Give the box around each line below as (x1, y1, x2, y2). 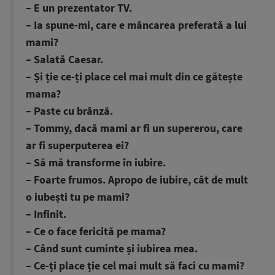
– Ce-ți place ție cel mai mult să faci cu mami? (26, 259, 244, 273)
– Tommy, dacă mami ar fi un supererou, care (26, 122, 242, 135)
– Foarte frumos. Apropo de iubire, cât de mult (26, 173, 248, 187)
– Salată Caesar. (26, 53, 103, 66)
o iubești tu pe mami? (26, 190, 130, 204)
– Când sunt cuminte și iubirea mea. (26, 242, 198, 255)
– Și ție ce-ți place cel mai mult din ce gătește (26, 70, 242, 83)
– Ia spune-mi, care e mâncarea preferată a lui (26, 18, 247, 32)
